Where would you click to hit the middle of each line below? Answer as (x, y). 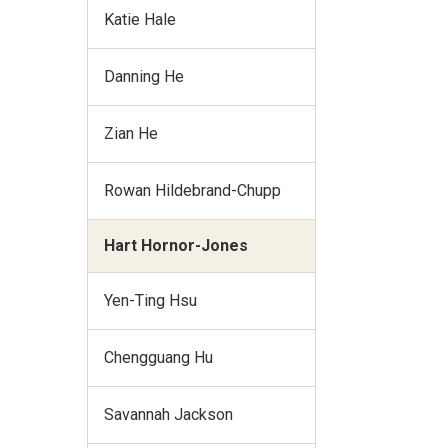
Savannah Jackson (168, 414)
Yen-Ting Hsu (150, 300)
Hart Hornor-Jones (176, 245)
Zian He (131, 133)
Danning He (144, 76)
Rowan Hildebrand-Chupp (192, 190)
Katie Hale (140, 19)
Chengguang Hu (158, 357)
